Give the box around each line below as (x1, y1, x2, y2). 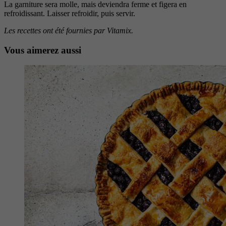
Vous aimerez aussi (4, 44, 81, 55)
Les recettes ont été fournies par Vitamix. (4, 26, 133, 35)
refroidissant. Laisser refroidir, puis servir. (4, 9, 135, 18)
